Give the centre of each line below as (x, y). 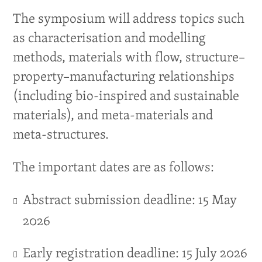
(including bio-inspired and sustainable (126, 96)
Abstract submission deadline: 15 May (130, 200)
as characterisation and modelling (110, 38)
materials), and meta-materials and (113, 115)
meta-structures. (61, 134)
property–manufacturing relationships (124, 76)
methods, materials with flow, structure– (129, 57)
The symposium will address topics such (129, 18)
